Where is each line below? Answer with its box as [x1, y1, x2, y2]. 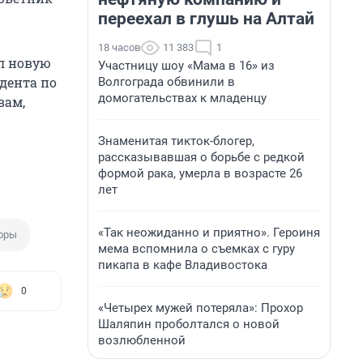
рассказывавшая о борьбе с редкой [98, 150, 305, 164]
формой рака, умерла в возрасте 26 [98, 166, 302, 181]
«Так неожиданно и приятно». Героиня [98, 225, 320, 240]
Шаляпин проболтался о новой [98, 317, 280, 331]
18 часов [98, 41, 140, 53]
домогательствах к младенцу [98, 91, 267, 105]
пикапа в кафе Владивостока [98, 258, 267, 272]
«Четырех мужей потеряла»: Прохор [98, 301, 303, 315]
